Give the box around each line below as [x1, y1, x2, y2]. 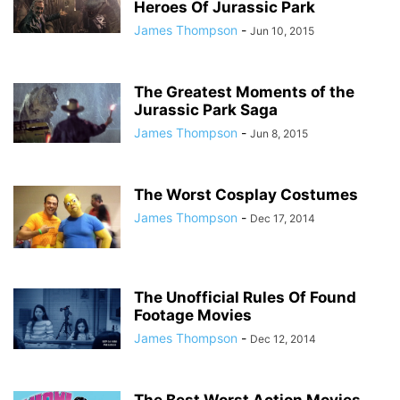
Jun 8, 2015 [250, 127, 308, 140]
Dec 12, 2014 [250, 332, 316, 346]
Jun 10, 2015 [250, 24, 314, 37]
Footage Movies [134, 306, 252, 324]
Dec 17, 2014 [250, 212, 315, 225]
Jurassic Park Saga [134, 101, 278, 119]
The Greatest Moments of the [134, 83, 354, 101]
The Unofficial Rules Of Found [134, 288, 356, 306]
